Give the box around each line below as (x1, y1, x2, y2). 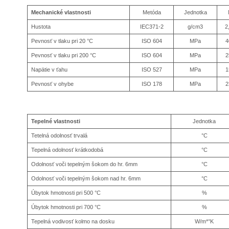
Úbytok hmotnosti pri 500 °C (31, 190, 101, 196)
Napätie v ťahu (31, 66, 68, 73)
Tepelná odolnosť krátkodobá (31, 147, 104, 153)
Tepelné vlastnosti (31, 118, 81, 125)
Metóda (142, 9, 161, 16)
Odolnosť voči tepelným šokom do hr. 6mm (31, 161, 138, 168)
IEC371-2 (140, 24, 164, 30)
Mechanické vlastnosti (31, 9, 91, 16)
